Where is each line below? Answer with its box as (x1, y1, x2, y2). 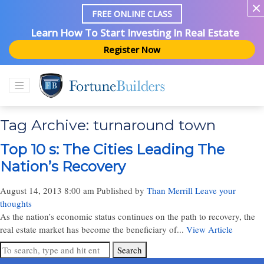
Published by (97, 184, 147, 196)
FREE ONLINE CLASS (92, 8, 172, 20)
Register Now (104, 44, 160, 55)
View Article (186, 223, 233, 235)
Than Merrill (147, 184, 193, 196)
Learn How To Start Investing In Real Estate (31, 26, 239, 40)
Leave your (195, 184, 236, 196)
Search (117, 244, 142, 256)
